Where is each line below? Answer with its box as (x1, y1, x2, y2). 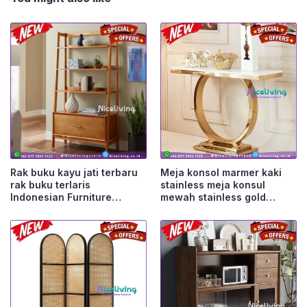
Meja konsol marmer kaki (160, 167, 282, 179)
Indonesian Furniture (10, 191, 112, 204)
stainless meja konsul (160, 179, 265, 191)
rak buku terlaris (10, 179, 90, 191)
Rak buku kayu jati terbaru (10, 167, 138, 179)
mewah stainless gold (160, 191, 266, 204)
